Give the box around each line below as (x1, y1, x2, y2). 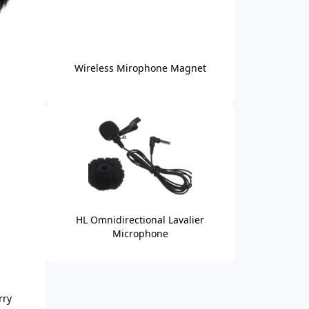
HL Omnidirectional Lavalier (76, 212, 205, 226)
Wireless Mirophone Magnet (74, 61, 206, 74)
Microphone (112, 226, 168, 240)
